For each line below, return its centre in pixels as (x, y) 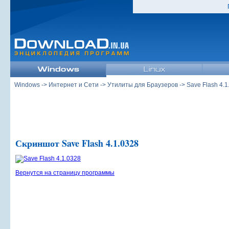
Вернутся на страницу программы (65, 173)
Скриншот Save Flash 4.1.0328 (77, 143)
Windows (27, 85)
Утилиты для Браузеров (143, 85)
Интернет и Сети (74, 85)
